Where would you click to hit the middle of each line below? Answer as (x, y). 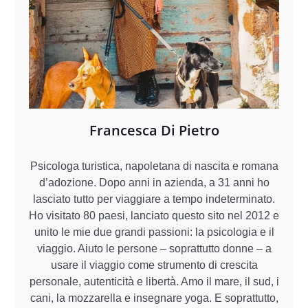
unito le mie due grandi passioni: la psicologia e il (154, 232)
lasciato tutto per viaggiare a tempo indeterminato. (154, 199)
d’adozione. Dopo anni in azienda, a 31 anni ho (154, 182)
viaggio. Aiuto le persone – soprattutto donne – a (154, 248)
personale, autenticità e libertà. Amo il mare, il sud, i (154, 281)
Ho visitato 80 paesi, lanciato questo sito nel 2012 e (154, 215)
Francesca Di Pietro (154, 130)
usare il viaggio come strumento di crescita (154, 265)
